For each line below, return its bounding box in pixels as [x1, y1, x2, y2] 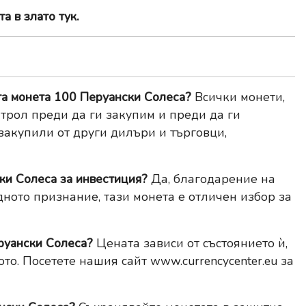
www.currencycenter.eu [150, 253, 277, 270]
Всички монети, [191, 89, 285, 106]
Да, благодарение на [148, 171, 275, 188]
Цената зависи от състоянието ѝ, [93, 235, 288, 252]
